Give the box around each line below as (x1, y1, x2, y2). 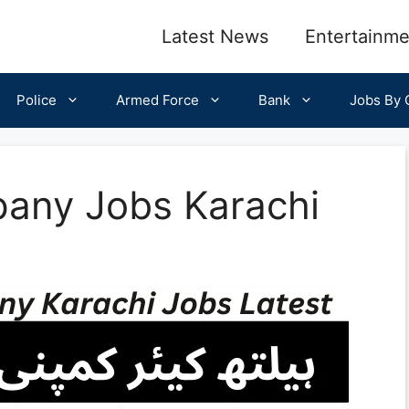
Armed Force (116, 91, 199, 109)
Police (16, 91, 57, 109)
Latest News (162, 26, 268, 47)
